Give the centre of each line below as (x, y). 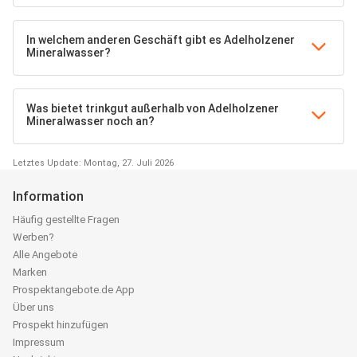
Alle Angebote (45, 255)
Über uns (33, 308)
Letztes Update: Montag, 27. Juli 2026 (93, 163)
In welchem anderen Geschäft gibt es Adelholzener (161, 40)
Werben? (33, 237)
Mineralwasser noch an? (90, 122)
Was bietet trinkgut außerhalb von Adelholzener (153, 109)
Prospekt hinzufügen (61, 325)
